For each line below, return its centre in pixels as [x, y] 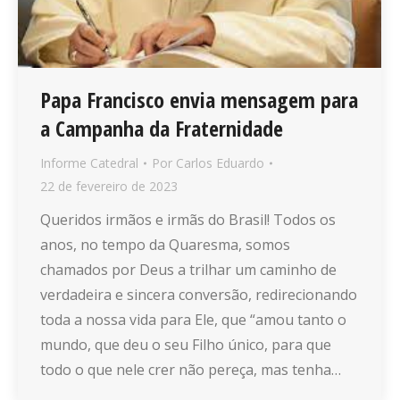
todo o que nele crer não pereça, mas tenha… [191, 370]
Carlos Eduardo [220, 163]
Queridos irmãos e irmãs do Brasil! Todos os [188, 220]
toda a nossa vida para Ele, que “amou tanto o [193, 320]
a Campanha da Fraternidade [162, 129]
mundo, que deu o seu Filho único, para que [186, 345]
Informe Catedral [89, 163]
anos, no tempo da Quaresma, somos [165, 245]
